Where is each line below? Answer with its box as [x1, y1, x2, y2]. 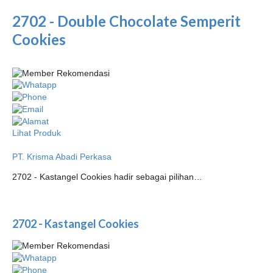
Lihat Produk [12, 127, 61, 138]
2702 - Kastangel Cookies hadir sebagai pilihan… [12, 171, 202, 182]
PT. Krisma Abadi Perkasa [12, 151, 112, 161]
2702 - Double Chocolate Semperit [12, 12, 241, 30]
